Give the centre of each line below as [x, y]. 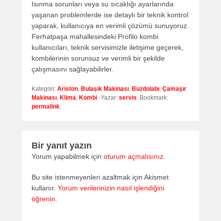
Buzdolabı [146, 89]
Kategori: [44, 89]
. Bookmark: [152, 98]
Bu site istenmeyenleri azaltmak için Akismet [100, 177]
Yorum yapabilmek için [68, 157]
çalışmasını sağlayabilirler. [73, 69]
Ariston [68, 89]
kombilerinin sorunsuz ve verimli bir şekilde [98, 58]
